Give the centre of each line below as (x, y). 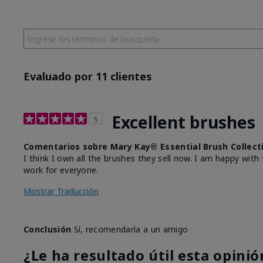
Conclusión (48, 230)
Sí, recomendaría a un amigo (130, 230)
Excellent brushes (183, 122)
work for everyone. (61, 170)
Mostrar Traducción (61, 191)
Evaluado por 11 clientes (88, 77)
